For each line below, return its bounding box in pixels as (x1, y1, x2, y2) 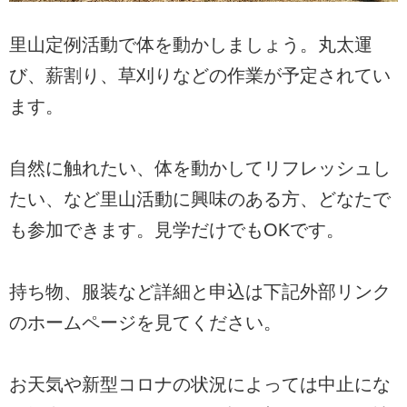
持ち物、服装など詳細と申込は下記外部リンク (9, 281, 391, 302)
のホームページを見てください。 (9, 312, 282, 333)
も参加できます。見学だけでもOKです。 (9, 219, 344, 240)
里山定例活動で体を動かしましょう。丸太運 (9, 34, 372, 55)
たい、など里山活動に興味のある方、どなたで (9, 188, 391, 209)
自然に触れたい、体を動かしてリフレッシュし (9, 157, 391, 178)
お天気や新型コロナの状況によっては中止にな (9, 373, 391, 394)
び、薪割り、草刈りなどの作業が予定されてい (9, 65, 391, 85)
